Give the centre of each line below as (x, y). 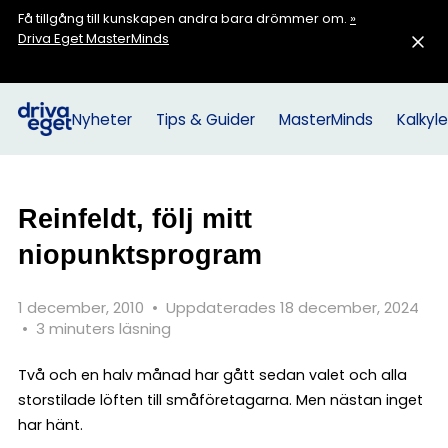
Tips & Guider (205, 119)
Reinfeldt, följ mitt (135, 218)
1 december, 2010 (83, 307)
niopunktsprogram (140, 254)
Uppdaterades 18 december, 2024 (292, 307)
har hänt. (50, 425)
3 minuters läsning (103, 328)
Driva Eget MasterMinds (93, 38)
